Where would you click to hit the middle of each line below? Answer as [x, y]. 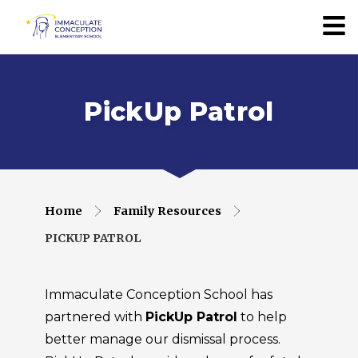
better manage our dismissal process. [163, 339]
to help [262, 317]
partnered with [95, 317]
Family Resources [167, 211]
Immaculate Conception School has [159, 294]
